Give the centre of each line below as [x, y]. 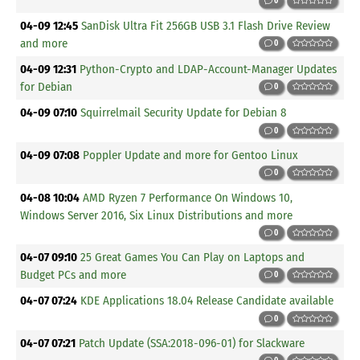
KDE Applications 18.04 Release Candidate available [207, 301]
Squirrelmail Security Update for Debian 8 [184, 113]
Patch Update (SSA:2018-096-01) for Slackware [192, 344]
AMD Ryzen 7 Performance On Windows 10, [188, 197]
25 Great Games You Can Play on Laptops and [193, 258]
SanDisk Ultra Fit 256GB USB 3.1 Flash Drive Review [206, 25]
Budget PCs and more [74, 275]
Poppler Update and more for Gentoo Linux [191, 155]
